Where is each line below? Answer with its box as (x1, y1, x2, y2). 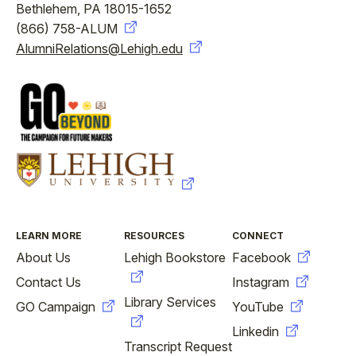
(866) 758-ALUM (16, 20, 118, 37)
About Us (16, 250, 71, 266)
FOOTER (16, 218, 112, 258)
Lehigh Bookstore (123, 250, 226, 266)
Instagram (231, 274, 289, 291)
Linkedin (231, 323, 279, 340)
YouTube (231, 299, 284, 315)
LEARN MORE (16, 230, 82, 242)
